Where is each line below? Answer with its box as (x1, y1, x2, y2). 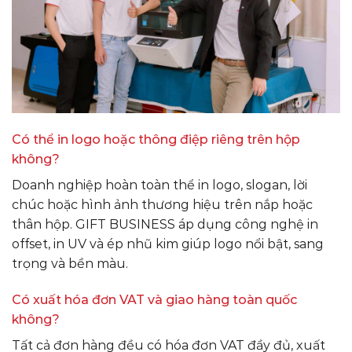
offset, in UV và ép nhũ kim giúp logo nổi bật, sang (12, 236, 324, 251)
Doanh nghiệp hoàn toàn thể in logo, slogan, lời (12, 177, 307, 192)
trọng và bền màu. (12, 255, 128, 271)
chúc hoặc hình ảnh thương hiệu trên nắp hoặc (12, 196, 313, 212)
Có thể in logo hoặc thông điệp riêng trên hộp (12, 131, 300, 147)
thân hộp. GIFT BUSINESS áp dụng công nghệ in (12, 216, 318, 232)
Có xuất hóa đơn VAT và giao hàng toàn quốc (12, 291, 297, 307)
